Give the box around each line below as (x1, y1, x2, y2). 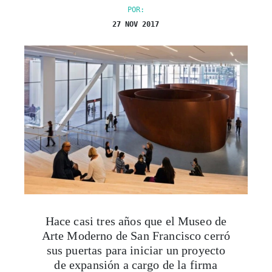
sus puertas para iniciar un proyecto (46, 243, 226, 257)
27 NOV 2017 (112, 19, 160, 29)
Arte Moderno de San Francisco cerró (41, 229, 231, 242)
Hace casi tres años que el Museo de (45, 214, 227, 228)
